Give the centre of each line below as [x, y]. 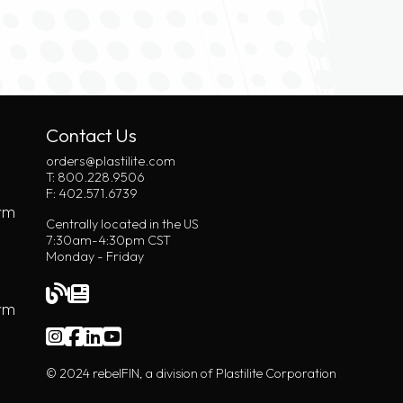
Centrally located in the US [122, 224]
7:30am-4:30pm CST [108, 241]
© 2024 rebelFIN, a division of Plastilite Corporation [191, 374]
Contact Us [91, 135]
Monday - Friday [94, 257]
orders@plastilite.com [110, 161]
